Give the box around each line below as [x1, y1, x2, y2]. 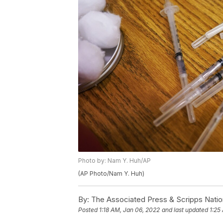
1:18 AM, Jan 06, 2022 [99, 206, 160, 214]
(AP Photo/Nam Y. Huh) [78, 170, 144, 178]
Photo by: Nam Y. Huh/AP [78, 157, 151, 165]
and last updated [162, 206, 208, 214]
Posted [78, 206, 99, 214]
